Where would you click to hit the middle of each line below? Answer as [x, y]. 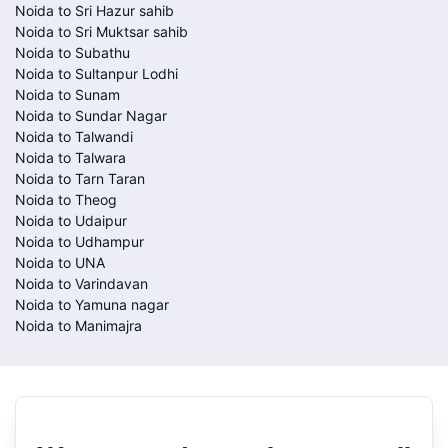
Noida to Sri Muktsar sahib [101, 31]
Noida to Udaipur [71, 220]
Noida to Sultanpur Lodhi [96, 73]
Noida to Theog [66, 199]
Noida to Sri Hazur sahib [94, 10]
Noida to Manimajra [78, 325]
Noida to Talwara [70, 157]
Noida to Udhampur [79, 241]
